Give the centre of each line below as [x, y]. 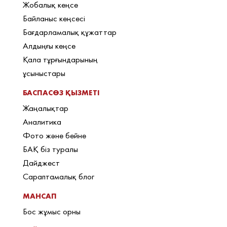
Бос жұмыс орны [52, 212]
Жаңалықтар [46, 108]
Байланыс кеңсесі [54, 18]
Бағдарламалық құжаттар [70, 32]
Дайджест [41, 163]
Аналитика [42, 122]
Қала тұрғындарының [60, 60]
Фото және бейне [54, 136]
